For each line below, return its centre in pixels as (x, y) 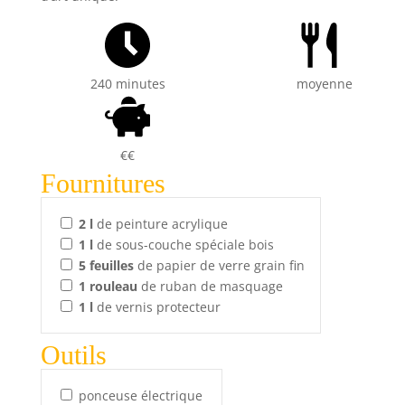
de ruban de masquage (210, 286)
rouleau (113, 286)
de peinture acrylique (160, 223)
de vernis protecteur (156, 306)
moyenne (324, 84)
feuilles (111, 265)
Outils (73, 354)
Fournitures (103, 183)
